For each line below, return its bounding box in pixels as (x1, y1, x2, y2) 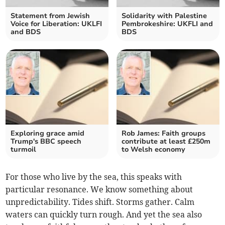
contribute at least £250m (122, 137, 210, 147)
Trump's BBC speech (11, 137, 82, 147)
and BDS (11, 27, 41, 37)
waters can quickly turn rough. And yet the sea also (6, 209, 202, 220)
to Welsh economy (122, 145, 185, 155)
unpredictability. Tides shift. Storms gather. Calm (6, 197, 195, 207)
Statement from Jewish (11, 11, 90, 21)
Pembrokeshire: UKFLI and (122, 19, 213, 29)
